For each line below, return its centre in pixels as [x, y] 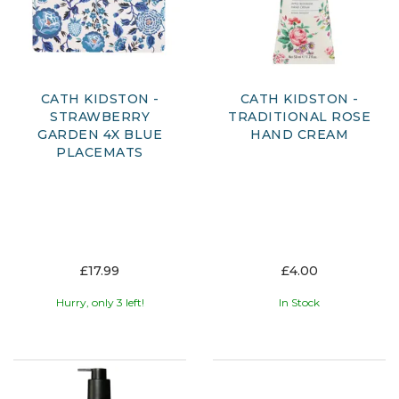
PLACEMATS [100, 152]
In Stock [299, 302]
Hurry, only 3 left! [100, 302]
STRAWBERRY [100, 116]
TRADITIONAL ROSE [299, 116]
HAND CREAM [299, 134]
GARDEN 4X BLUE [100, 134]
